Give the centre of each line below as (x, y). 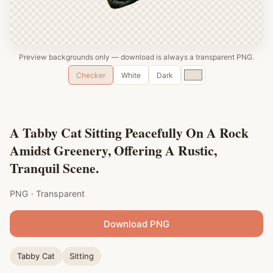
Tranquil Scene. (54, 168)
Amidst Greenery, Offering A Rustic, (113, 150)
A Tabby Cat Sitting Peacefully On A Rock (129, 133)
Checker (90, 75)
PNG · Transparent (48, 193)
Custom (198, 73)
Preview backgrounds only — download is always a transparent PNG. (136, 57)
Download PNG (136, 224)
